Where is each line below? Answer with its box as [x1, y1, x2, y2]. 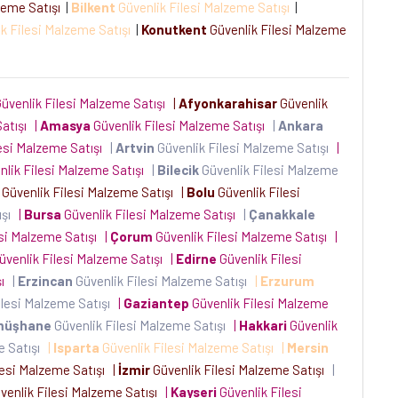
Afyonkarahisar [179, 95, 277, 111]
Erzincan [18, 273, 73, 289]
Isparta [53, 339, 99, 355]
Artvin [115, 139, 155, 155]
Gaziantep [123, 295, 189, 311]
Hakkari [239, 317, 287, 333]
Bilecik [157, 162, 199, 178]
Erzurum [260, 273, 314, 289]
